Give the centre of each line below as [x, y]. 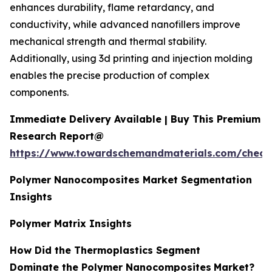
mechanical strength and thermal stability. [108, 41]
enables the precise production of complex [110, 75]
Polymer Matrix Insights [71, 223]
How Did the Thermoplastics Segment [105, 250]
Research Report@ [57, 136]
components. [39, 92]
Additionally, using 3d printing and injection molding [131, 58]
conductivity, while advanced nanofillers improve [125, 24]
